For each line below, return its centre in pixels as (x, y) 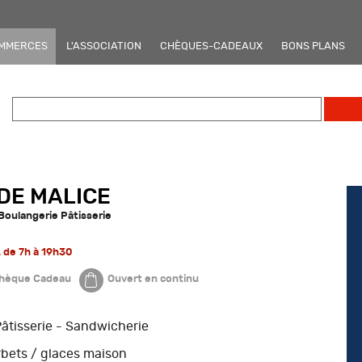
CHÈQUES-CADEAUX (211, 46)
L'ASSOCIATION (104, 46)
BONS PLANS (313, 46)
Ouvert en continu (153, 278)
